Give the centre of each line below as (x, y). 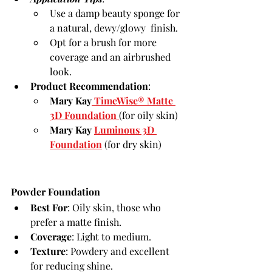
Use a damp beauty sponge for (116, 13)
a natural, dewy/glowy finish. (114, 28)
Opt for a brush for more (104, 42)
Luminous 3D (125, 130)
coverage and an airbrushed (111, 57)
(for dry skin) (132, 144)
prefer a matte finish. (76, 222)
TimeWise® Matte (134, 100)
